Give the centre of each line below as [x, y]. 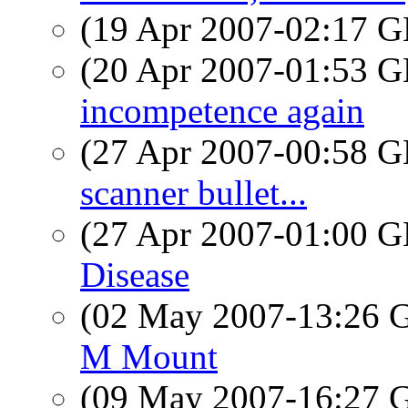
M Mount [149, 357]
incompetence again [222, 111]
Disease [135, 275]
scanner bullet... [194, 193]
